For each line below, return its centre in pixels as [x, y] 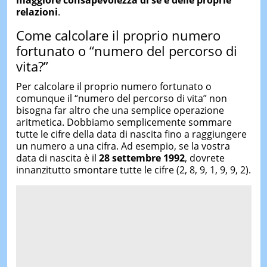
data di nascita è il [57, 158]
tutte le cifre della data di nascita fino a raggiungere [131, 134]
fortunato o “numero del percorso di [126, 51]
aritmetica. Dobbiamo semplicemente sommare [124, 122]
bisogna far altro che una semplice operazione [120, 110]
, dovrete [204, 158]
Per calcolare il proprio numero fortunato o [114, 86]
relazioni [37, 12]
